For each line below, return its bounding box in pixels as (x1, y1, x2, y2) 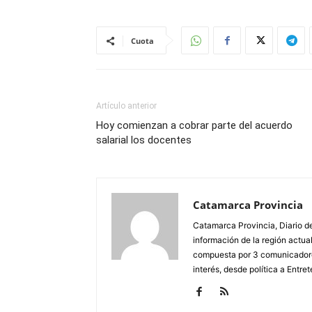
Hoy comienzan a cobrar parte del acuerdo (96, 119, 292, 132)
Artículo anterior (96, 101, 157, 111)
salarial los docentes (96, 134, 192, 146)
